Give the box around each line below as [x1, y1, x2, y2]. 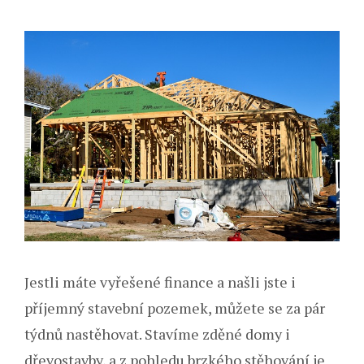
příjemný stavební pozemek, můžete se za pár [24, 297, 325, 318]
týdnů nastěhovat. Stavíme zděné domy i [24, 323, 290, 344]
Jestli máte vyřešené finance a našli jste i [24, 271, 296, 292]
